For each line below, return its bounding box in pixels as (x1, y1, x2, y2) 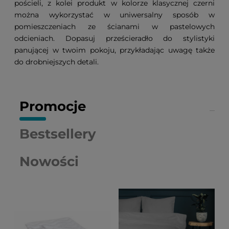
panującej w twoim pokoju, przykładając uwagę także (14, 45, 215, 55)
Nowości (19, 153, 79, 170)
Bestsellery (19, 126, 96, 143)
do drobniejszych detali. (14, 57, 105, 67)
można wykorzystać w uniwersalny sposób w (14, 10, 215, 20)
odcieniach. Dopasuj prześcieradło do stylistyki (14, 34, 215, 43)
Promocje (19, 98, 86, 115)
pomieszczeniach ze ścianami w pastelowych (14, 22, 215, 32)
